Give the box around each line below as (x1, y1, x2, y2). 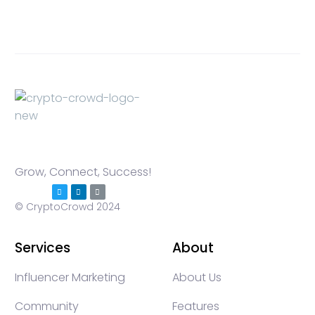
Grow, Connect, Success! (15, 164, 151, 180)
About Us (172, 269, 221, 285)
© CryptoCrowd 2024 (15, 200, 120, 214)
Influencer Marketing (15, 269, 125, 285)
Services (15, 238, 70, 257)
